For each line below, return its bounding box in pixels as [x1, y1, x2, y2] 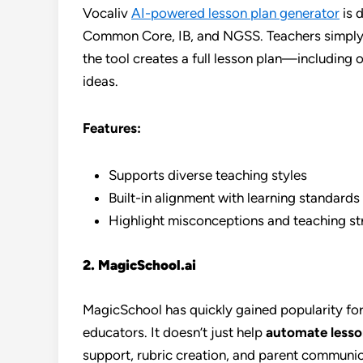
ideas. [83, 73, 118, 89]
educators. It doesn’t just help [83, 324, 266, 340]
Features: [83, 120, 141, 136]
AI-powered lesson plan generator [131, 5, 340, 21]
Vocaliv [83, 5, 131, 21]
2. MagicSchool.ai [83, 257, 196, 273]
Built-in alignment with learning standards [109, 190, 360, 206]
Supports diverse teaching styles [109, 167, 307, 183]
